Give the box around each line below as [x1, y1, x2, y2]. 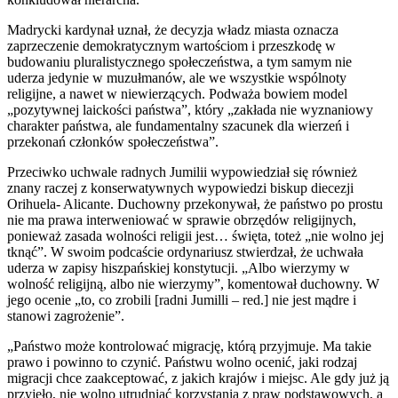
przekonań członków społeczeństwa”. [7, 133, 222, 149]
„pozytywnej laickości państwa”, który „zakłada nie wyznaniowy [7, 101, 373, 117]
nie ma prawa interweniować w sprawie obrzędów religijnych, [7, 211, 356, 227]
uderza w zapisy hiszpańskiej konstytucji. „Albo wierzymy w [7, 259, 350, 275]
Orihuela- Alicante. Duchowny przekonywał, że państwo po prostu [7, 195, 383, 211]
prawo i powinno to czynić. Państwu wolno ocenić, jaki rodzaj [7, 354, 357, 370]
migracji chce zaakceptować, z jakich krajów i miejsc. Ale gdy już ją [7, 370, 389, 386]
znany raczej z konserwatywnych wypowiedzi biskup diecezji [7, 179, 354, 195]
